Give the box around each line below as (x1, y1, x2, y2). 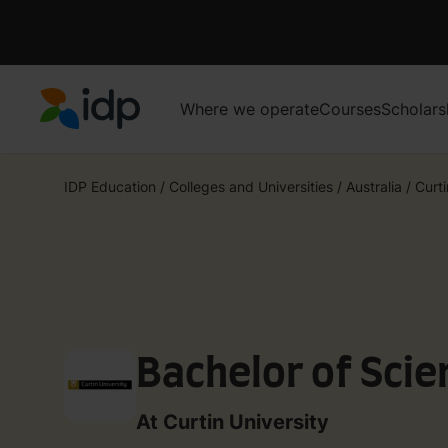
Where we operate (180, 98, 319, 119)
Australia (346, 177, 402, 195)
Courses (319, 98, 381, 119)
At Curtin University (136, 409, 329, 434)
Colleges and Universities (169, 177, 333, 195)
